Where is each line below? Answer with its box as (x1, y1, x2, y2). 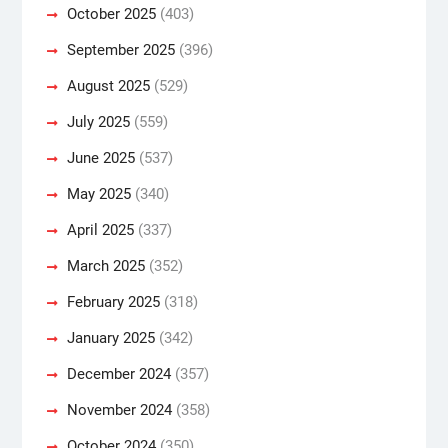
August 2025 (66, 76, 150, 95)
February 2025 (66, 292, 160, 311)
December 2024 (66, 364, 171, 383)
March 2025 (66, 256, 145, 275)
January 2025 (66, 328, 155, 347)
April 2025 (66, 220, 134, 239)
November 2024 (66, 400, 172, 419)
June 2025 (66, 148, 135, 167)
